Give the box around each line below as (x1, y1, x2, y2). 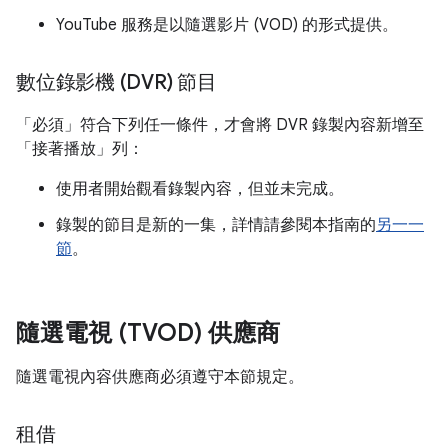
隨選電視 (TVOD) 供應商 (16, 318, 280, 348)
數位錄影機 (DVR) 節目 (16, 70, 217, 95)
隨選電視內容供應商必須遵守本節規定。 (16, 367, 304, 387)
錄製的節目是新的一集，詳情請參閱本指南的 (56, 215, 376, 235)
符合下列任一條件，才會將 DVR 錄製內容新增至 (80, 115, 424, 135)
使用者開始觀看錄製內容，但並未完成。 (56, 179, 344, 199)
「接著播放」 (16, 139, 112, 159)
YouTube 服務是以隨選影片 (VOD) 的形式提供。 (56, 15, 398, 35)
